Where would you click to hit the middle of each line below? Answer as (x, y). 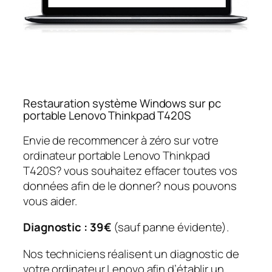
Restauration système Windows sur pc (122, 104)
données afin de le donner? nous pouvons (130, 185)
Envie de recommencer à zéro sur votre (121, 140)
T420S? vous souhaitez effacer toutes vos (130, 170)
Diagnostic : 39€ (67, 227)
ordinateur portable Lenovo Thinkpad (117, 155)
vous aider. (50, 201)
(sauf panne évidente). (170, 227)
